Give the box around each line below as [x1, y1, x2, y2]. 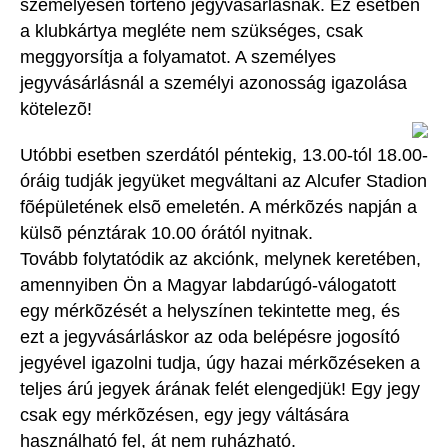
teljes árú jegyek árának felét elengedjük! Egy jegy [20, 379, 420, 400]
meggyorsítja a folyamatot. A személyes [20, 47, 336, 68]
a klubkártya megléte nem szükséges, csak [20, 21, 363, 42]
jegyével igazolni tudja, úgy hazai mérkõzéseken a [20, 353, 420, 374]
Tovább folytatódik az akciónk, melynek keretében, [20, 249, 421, 270]
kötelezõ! [20, 99, 92, 120]
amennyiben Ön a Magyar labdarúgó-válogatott [20, 275, 396, 296]
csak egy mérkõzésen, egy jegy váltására [20, 405, 349, 426]
